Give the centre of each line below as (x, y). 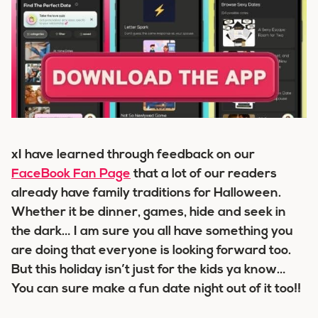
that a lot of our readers (204, 174)
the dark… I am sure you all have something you (152, 232)
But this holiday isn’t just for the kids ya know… (149, 270)
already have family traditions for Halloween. (146, 193)
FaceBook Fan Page (71, 174)
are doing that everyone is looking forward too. (151, 251)
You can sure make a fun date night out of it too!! (156, 289)
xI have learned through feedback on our (133, 155)
